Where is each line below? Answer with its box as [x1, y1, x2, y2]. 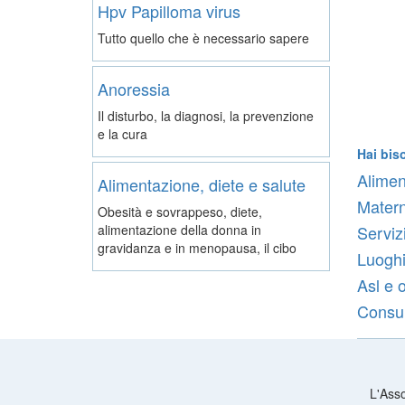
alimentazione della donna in [98, 220, 261, 239]
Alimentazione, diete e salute [98, 172, 306, 196]
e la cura [98, 124, 147, 143]
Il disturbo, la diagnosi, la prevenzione [98, 106, 314, 125]
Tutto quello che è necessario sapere [98, 28, 309, 47]
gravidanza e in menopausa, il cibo [98, 238, 297, 257]
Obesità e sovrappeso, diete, [98, 202, 262, 221]
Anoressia [98, 76, 170, 100]
